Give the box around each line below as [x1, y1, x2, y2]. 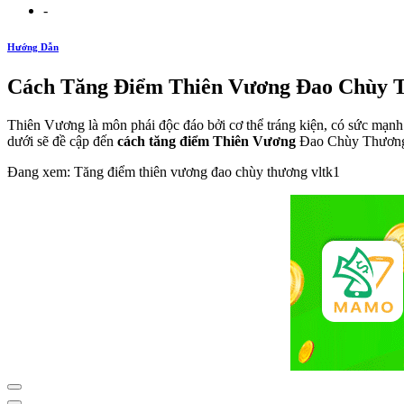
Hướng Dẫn [7, 41, 59, 52]
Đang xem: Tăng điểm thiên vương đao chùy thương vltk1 [7, 163, 340, 179]
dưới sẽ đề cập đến [7, 133, 117, 149]
